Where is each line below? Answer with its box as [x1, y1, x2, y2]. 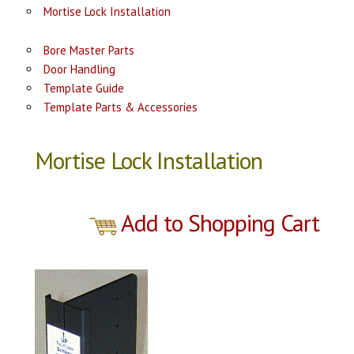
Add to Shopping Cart [121, 207, 320, 238]
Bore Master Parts [43, 43, 134, 58]
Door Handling [43, 62, 115, 77]
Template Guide [43, 81, 124, 96]
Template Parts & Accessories [43, 100, 198, 115]
